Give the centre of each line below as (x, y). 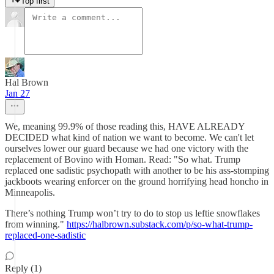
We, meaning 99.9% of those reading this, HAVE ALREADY (125, 126)
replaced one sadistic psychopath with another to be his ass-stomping (137, 170)
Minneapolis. (30, 192)
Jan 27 (17, 93)
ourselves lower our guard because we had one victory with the (127, 148)
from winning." (36, 224)
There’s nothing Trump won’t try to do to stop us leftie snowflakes (132, 213)
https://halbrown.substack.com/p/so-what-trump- (160, 224)
